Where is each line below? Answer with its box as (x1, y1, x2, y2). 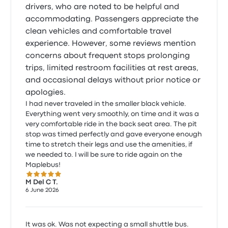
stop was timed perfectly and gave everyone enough (25, 131, 203, 137)
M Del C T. (25, 179, 59, 185)
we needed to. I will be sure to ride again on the (25, 152, 75, 158)
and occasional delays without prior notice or (25, 77, 201, 84)
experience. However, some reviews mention (25, 40, 196, 47)
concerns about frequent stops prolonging (25, 52, 190, 60)
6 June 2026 (25, 188, 60, 193)
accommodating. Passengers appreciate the (25, 16, 199, 23)
